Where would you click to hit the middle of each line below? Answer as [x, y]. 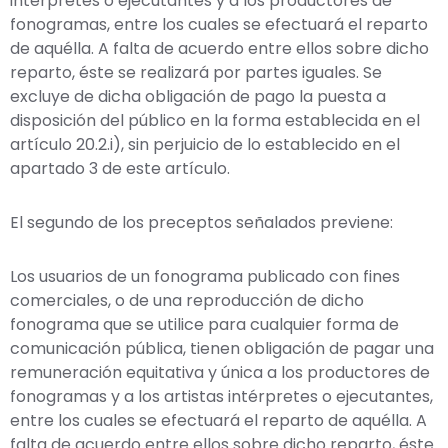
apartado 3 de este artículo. [120, 168]
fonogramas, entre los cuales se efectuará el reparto [219, 24]
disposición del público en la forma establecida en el [215, 120]
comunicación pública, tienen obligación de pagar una [222, 348]
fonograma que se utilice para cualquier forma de [204, 324]
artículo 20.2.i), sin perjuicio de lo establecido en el [205, 144]
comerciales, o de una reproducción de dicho [187, 300]
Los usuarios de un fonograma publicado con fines [205, 276]
